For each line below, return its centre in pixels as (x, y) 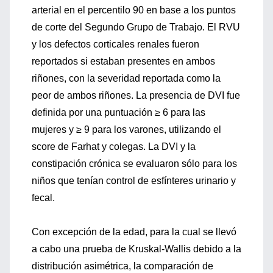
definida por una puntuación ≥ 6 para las (119, 112)
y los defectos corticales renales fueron (115, 44)
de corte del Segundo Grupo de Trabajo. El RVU (136, 27)
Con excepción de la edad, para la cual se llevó (134, 232)
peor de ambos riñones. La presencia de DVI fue (136, 95)
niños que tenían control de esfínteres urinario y (134, 181)
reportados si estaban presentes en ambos (123, 61)
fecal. (43, 198)
